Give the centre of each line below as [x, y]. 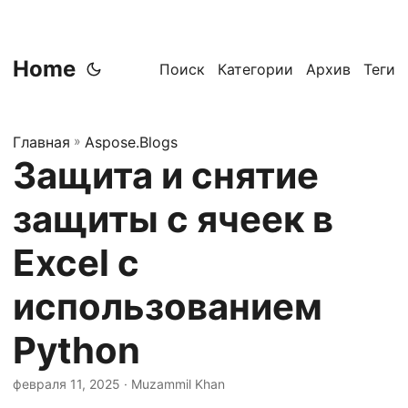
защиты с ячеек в [173, 219]
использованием [168, 306]
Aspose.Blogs [131, 142]
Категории [255, 69]
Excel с [76, 263]
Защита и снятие [166, 175]
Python [76, 350]
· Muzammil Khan [173, 384]
